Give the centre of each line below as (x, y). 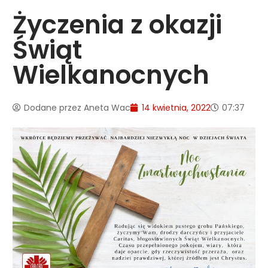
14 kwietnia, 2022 (176, 107)
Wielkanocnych (111, 75)
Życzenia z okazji (118, 25)
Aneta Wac (106, 107)
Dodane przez (53, 107)
